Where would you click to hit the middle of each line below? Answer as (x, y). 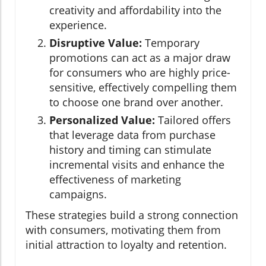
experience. (78, 25)
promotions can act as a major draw (140, 57)
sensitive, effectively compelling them (143, 87)
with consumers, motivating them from (123, 229)
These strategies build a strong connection (132, 215)
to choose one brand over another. (136, 102)
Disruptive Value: (96, 42)
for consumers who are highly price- (140, 72)
